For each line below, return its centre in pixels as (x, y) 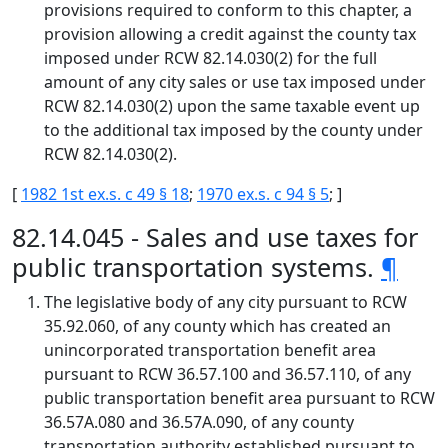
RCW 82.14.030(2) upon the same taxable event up (232, 106)
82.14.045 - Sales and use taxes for (215, 237)
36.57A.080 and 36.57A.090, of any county (199, 422)
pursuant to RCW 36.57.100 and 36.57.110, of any (227, 374)
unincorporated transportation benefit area (210, 350)
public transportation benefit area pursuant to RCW (239, 398)
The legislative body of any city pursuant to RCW (225, 302)
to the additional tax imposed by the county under (233, 130)
